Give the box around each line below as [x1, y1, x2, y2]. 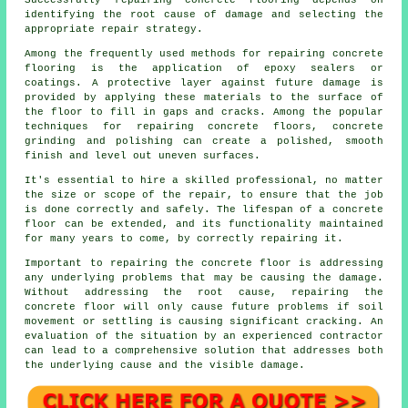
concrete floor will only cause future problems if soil [25, 301, 383, 313]
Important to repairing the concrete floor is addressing [25, 258, 383, 270]
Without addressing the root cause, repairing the [25, 287, 383, 299]
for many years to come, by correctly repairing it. [25, 233, 344, 245]
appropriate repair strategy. [25, 24, 204, 36]
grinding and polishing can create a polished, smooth [25, 136, 383, 148]
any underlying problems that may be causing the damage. [25, 272, 383, 284]
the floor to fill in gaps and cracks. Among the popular [25, 107, 383, 118]
